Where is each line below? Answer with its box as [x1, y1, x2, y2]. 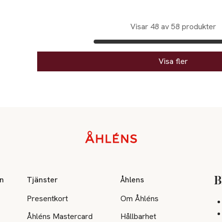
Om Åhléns [120, 193, 159, 204]
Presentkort [27, 193, 68, 204]
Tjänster [27, 174, 58, 185]
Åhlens [120, 174, 145, 185]
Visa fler [159, 56, 188, 66]
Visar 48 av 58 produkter [130, 21, 217, 32]
